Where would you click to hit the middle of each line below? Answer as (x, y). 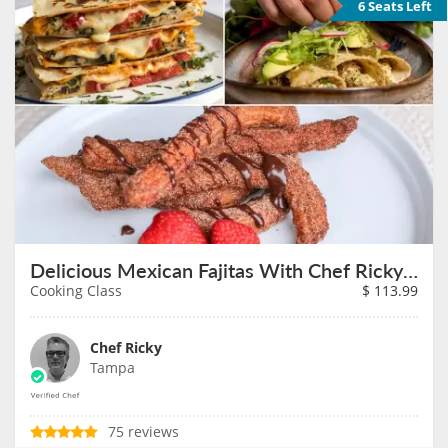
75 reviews (143, 432)
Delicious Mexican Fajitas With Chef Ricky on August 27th (410, 270)
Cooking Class (76, 291)
